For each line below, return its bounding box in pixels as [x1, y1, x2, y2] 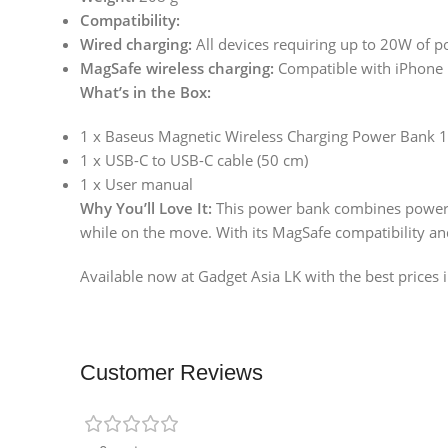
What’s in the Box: [80, 82, 211, 103]
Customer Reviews [80, 360, 263, 386]
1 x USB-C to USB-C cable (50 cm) [80, 150, 308, 171]
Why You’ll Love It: [80, 198, 212, 219]
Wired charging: [80, 34, 192, 55]
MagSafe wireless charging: [80, 58, 274, 79]
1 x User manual [80, 174, 193, 195]
